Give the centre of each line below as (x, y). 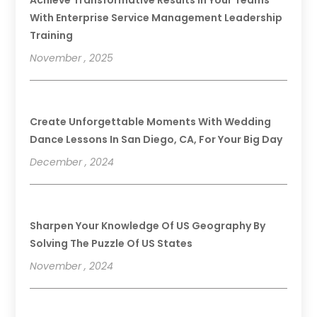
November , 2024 (72, 266)
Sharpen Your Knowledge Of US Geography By (148, 225)
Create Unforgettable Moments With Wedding (151, 121)
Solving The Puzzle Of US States (111, 243)
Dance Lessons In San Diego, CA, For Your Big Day (156, 139)
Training (52, 35)
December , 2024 (72, 162)
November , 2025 (72, 58)
